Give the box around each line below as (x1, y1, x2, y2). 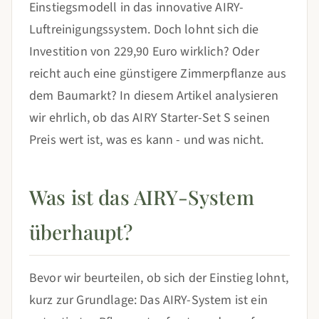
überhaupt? (29, 219, 133, 245)
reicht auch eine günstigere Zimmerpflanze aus (29, 65, 287, 83)
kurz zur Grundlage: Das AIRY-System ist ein (29, 291, 268, 309)
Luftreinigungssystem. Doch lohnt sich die (29, 21, 259, 38)
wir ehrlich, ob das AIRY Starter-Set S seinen (29, 109, 271, 127)
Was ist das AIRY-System (29, 184, 254, 210)
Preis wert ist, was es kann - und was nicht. (29, 131, 264, 149)
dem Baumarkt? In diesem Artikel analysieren (29, 87, 278, 105)
